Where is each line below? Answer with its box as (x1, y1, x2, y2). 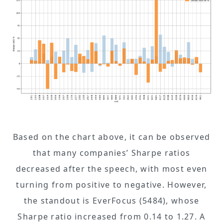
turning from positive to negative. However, (16, 179, 207, 190)
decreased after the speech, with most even (15, 163, 208, 174)
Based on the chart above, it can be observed (12, 131, 211, 142)
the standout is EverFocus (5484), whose (23, 195, 200, 206)
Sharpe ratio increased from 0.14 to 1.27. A (17, 211, 206, 222)
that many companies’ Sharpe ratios (32, 147, 191, 158)
